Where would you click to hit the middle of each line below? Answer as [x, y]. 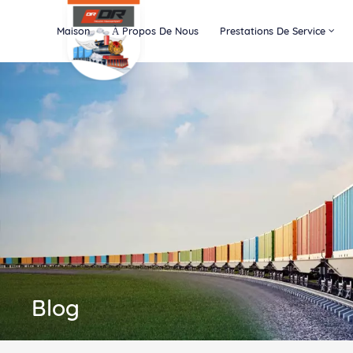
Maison [74, 31]
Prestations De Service [273, 31]
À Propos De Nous [155, 31]
